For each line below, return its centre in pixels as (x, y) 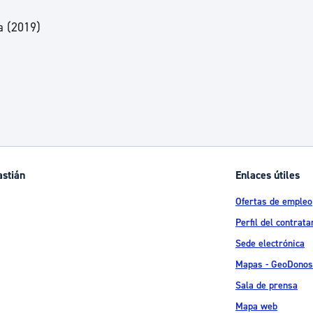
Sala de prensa (267, 285)
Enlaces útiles (268, 175)
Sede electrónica (270, 243)
